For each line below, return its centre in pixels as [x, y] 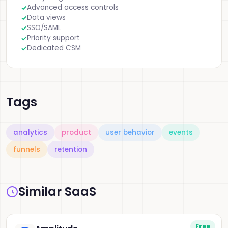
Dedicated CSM [54, 48]
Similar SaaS [57, 192]
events [181, 133]
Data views [46, 18]
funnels [27, 149]
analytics [30, 133]
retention [71, 149]
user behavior [130, 133]
